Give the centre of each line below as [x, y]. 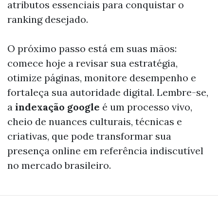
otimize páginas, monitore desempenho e [102, 78]
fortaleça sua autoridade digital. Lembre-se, [108, 92]
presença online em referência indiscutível [105, 151]
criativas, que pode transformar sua [89, 136]
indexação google [57, 107]
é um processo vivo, [146, 107]
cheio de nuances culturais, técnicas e [95, 121]
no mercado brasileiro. [59, 165]
